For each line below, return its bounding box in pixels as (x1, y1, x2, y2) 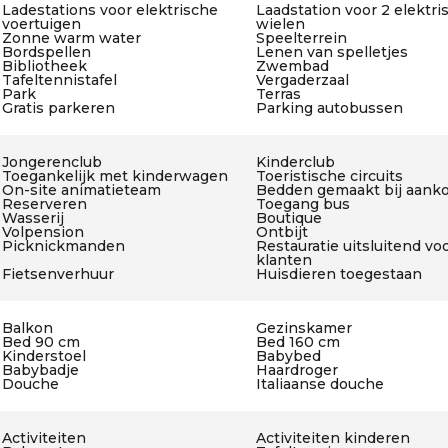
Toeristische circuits (255, 167, 403, 185)
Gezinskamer (255, 319, 352, 337)
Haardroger (255, 361, 338, 379)
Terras (255, 85, 301, 103)
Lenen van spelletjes (255, 43, 408, 61)
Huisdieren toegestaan (255, 265, 422, 283)
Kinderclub (255, 153, 335, 171)
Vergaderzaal (255, 71, 349, 89)
